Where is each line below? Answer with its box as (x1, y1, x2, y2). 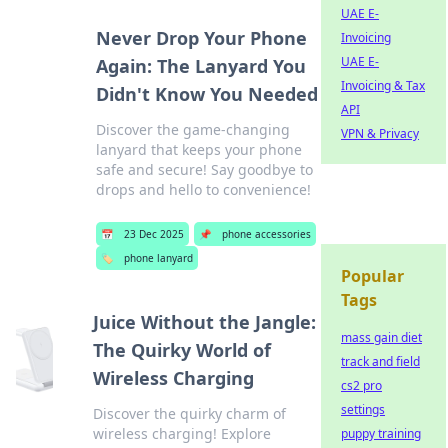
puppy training (341, 425, 421, 442)
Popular (341, 265, 404, 287)
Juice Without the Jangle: (93, 310, 317, 334)
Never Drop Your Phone (95, 26, 307, 50)
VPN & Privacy (341, 125, 419, 142)
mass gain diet (341, 329, 422, 346)
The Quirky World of (93, 338, 272, 362)
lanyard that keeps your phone (95, 140, 302, 159)
